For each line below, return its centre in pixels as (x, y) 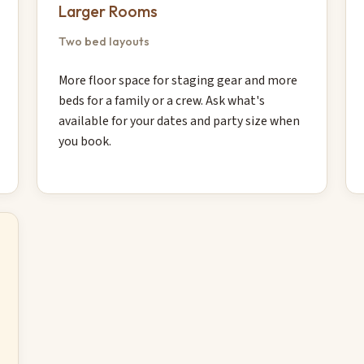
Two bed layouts (104, 41)
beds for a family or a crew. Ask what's (161, 101)
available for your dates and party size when (179, 121)
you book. (84, 142)
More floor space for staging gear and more (178, 81)
